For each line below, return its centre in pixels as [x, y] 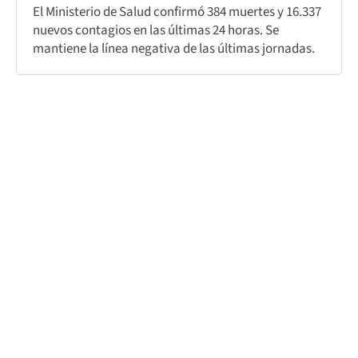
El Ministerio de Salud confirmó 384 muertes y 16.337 [177, 12]
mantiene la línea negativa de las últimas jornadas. [174, 48]
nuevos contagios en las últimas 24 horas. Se [156, 30]
